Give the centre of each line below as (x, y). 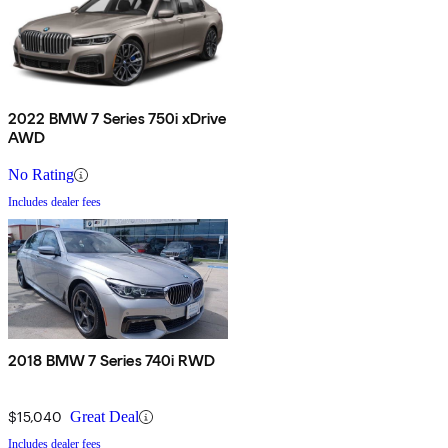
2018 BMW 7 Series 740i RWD (112, 361)
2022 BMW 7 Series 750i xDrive (117, 119)
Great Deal (104, 417)
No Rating (41, 175)
